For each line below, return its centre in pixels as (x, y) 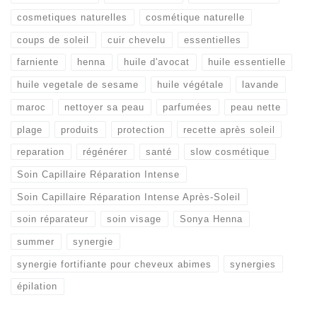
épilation (38, 287)
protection (142, 129)
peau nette (256, 107)
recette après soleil (230, 129)
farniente (38, 62)
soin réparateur (53, 219)
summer (36, 241)
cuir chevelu (137, 40)
